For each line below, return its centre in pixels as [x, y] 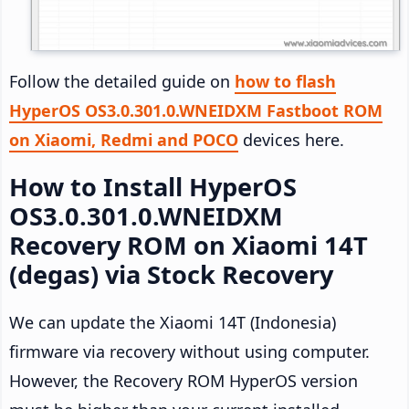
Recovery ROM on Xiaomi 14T [189, 246]
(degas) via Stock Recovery [171, 275]
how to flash [285, 82]
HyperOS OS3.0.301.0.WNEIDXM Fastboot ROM [196, 111]
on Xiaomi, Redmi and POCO [124, 140]
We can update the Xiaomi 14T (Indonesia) [173, 323]
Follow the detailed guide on [122, 82]
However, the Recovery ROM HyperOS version [184, 381]
